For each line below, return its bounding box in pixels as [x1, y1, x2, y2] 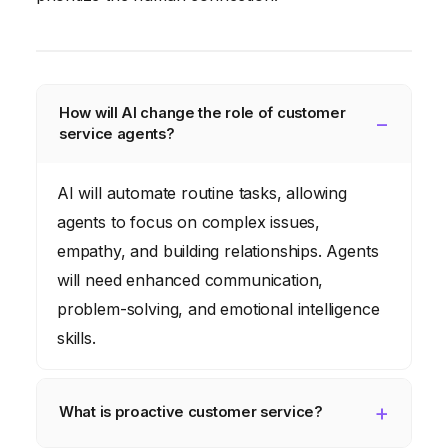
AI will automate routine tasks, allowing [57, 182, 347, 203]
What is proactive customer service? [59, 403, 323, 422]
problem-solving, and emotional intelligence [57, 298, 380, 319]
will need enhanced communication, [57, 269, 324, 290]
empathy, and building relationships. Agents [57, 240, 379, 261]
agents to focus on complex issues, [57, 211, 321, 232]
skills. [57, 327, 96, 348]
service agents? [59, 124, 175, 143]
